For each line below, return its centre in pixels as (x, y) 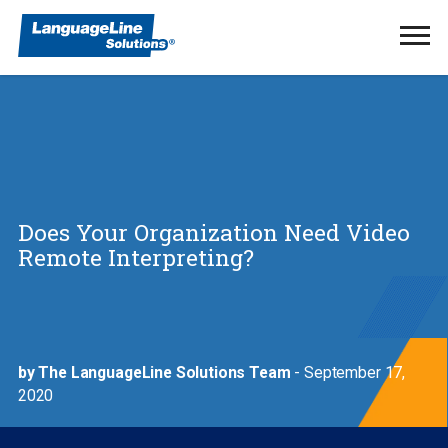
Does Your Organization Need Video (213, 231)
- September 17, (348, 372)
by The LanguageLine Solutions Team (154, 372)
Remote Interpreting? (135, 256)
